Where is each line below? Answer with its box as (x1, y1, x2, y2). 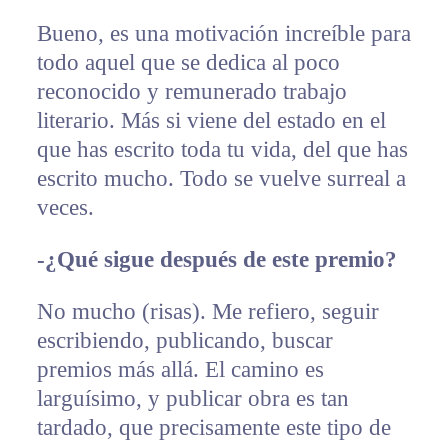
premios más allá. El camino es (36, 357, 324, 383)
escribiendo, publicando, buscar (36, 328, 333, 354)
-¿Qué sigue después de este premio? (36, 247, 397, 273)
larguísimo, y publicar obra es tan (36, 386, 349, 412)
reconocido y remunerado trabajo (36, 79, 347, 105)
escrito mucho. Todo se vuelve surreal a (36, 166, 406, 192)
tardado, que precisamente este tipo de (36, 415, 391, 441)
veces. (36, 195, 94, 221)
